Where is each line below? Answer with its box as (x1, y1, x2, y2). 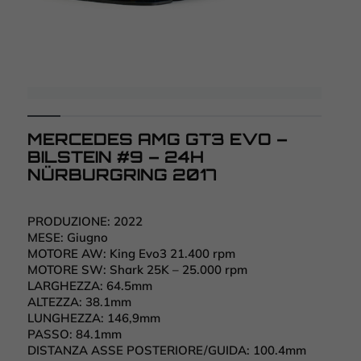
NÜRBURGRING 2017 (27, 164, 217, 185)
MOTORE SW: (27, 262, 110, 278)
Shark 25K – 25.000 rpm (110, 262, 247, 278)
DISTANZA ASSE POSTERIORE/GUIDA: (27, 342, 253, 359)
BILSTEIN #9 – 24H (27, 147, 204, 168)
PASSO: (27, 326, 76, 342)
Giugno (67, 230, 108, 246)
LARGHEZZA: (27, 278, 106, 294)
